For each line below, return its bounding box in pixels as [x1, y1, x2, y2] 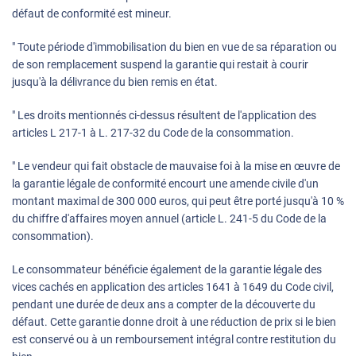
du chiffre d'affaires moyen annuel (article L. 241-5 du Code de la [12, 212, 327, 226]
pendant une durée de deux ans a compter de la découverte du [12, 298, 315, 311]
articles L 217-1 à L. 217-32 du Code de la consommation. [12, 126, 294, 140]
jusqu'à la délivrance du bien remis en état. [12, 75, 218, 89]
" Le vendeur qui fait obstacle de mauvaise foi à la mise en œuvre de [12, 160, 340, 173]
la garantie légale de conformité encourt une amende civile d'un [12, 177, 319, 191]
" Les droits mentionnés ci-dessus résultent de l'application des [12, 109, 316, 122]
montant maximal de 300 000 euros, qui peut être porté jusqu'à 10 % [12, 195, 344, 208]
